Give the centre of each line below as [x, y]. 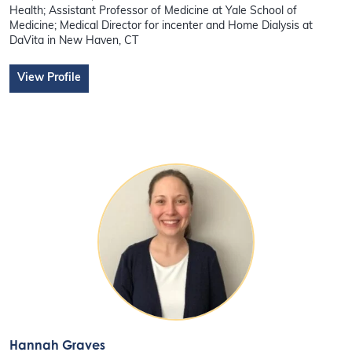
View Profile [49, 78]
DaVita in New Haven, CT [74, 41]
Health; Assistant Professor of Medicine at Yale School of [154, 11]
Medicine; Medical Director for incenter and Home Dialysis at [161, 26]
